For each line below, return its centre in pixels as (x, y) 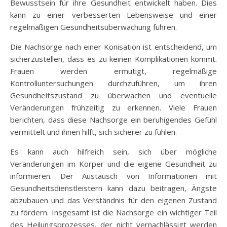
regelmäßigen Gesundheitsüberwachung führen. (93, 27)
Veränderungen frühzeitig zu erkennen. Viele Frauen (113, 107)
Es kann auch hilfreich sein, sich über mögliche (113, 151)
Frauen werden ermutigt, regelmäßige (113, 71)
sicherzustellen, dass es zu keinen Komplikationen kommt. (113, 59)
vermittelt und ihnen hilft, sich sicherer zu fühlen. (93, 131)
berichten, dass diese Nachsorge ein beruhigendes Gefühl (113, 119)
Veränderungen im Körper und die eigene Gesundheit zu (113, 163)
